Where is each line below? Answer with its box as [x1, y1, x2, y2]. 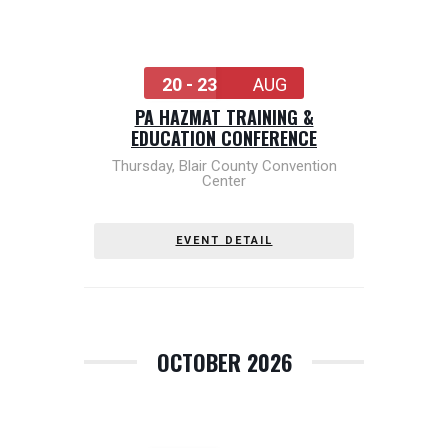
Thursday [111, 157, 172, 175]
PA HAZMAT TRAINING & [134, 104, 314, 130]
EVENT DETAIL [175, 234, 273, 247]
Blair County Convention [178, 157, 337, 175]
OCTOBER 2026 [156, 346, 292, 378]
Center [202, 172, 246, 190]
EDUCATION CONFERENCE [131, 125, 317, 151]
